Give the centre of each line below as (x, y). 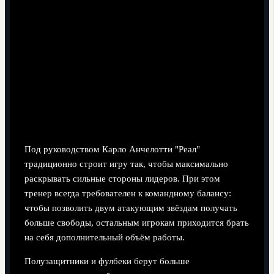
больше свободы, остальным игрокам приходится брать (136, 223)
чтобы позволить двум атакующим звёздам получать (131, 208)
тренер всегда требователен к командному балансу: (128, 194)
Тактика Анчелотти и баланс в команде (120, 123)
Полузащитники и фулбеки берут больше (107, 261)
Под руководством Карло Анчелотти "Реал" (112, 150)
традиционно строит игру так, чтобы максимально (126, 164)
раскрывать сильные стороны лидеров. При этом (122, 179)
